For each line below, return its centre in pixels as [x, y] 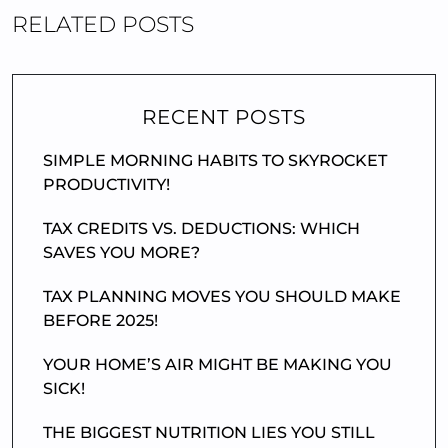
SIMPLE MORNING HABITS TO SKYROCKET [215, 160]
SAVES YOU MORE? [121, 252]
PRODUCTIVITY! [106, 184]
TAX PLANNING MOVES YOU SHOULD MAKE [222, 296]
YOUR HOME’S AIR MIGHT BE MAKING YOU [217, 364]
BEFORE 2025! [100, 320]
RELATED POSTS [103, 24]
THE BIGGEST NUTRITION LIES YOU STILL [209, 432]
